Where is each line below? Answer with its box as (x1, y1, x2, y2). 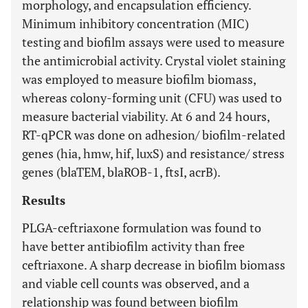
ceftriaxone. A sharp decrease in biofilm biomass (22, 256, 285, 273)
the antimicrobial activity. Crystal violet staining (22, 52, 285, 69)
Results (22, 192, 65, 208)
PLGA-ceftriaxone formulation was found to (22, 219, 261, 236)
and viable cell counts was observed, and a (22, 275, 250, 291)
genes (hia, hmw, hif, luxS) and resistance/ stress (22, 145, 285, 162)
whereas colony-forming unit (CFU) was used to (22, 89, 282, 106)
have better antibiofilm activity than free (22, 238, 245, 254)
